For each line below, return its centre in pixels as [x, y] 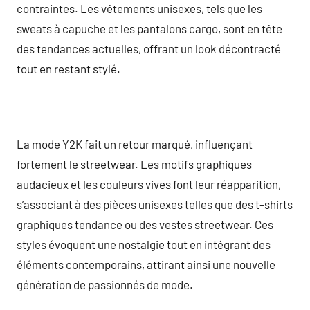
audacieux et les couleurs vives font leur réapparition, [149, 184]
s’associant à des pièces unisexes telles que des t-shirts [155, 204]
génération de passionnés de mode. [105, 284]
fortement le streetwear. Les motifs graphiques [134, 164]
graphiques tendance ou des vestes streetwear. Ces [145, 224]
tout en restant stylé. [69, 68]
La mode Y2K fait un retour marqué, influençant [135, 144]
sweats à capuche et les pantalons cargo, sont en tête [149, 28]
